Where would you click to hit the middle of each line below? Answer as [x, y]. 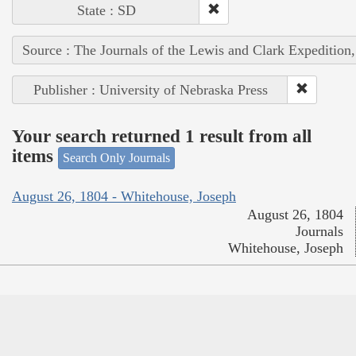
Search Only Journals [116, 157]
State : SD [106, 10]
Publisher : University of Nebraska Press [150, 89]
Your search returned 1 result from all [162, 137]
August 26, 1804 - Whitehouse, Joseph [124, 197]
